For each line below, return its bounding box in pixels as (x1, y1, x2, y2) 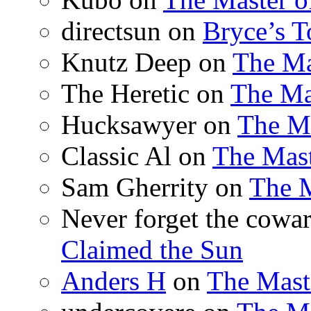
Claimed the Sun (61, 234, 243, 264)
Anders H (61, 265, 166, 296)
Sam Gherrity (61, 171, 208, 202)
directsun (61, 15, 161, 46)
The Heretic (61, 78, 190, 108)
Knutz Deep (61, 47, 192, 77)
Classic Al (61, 140, 171, 171)
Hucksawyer (61, 109, 196, 140)
